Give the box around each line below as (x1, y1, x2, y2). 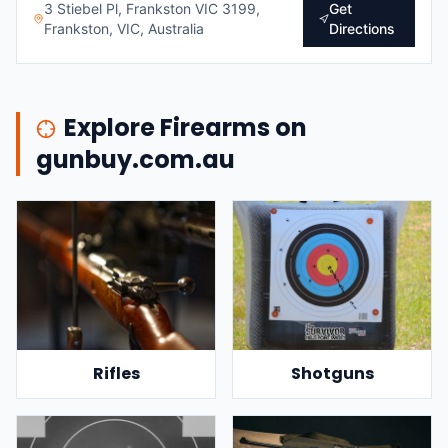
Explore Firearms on (64, 111, 307, 144)
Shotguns (290, 361, 374, 385)
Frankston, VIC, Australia (43, 20, 204, 37)
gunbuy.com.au (36, 143, 235, 176)
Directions (329, 20, 396, 37)
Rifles (92, 361, 140, 385)
